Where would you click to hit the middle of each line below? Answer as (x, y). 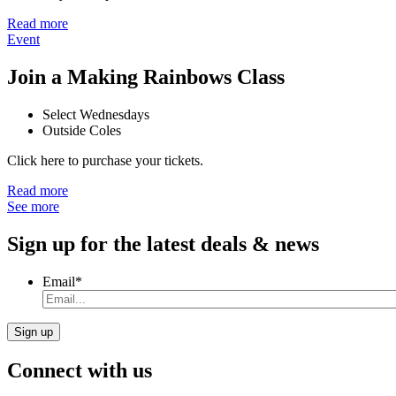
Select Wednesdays (96, 115)
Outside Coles (82, 131)
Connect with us (80, 370)
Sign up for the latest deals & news (163, 244)
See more (33, 207)
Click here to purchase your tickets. (105, 161)
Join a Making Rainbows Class (146, 77)
